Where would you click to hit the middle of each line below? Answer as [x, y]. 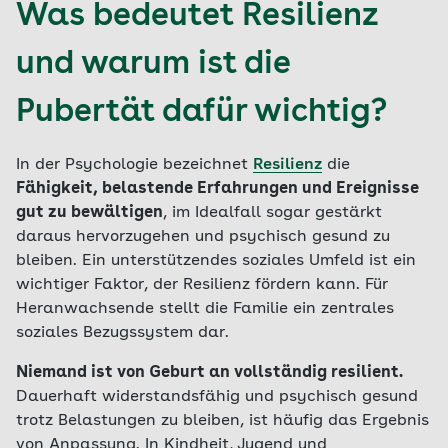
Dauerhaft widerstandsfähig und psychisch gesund [217, 397]
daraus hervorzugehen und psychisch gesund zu [203, 237]
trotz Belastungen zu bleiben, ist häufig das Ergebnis [222, 421]
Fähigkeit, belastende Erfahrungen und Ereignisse [217, 189]
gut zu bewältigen [89, 213]
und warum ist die [153, 65]
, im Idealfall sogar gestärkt [272, 213]
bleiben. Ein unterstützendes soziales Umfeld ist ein [216, 261]
